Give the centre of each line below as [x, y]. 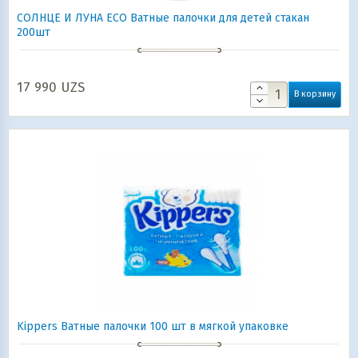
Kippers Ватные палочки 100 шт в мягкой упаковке [153, 326]
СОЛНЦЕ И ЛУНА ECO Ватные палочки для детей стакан [163, 18]
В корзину [315, 94]
